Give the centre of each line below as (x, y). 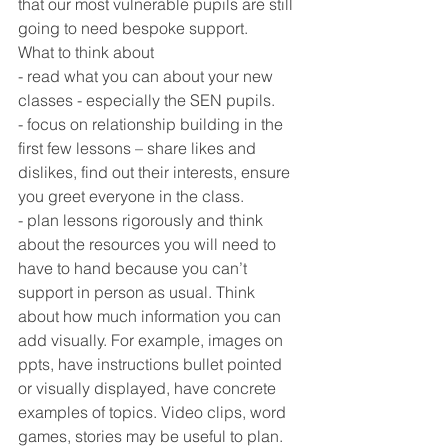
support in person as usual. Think (138, 292)
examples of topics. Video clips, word (154, 412)
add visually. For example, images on (152, 340)
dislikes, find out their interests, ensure (156, 172)
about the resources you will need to (149, 244)
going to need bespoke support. (133, 28)
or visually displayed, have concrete (149, 388)
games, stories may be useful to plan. (150, 436)
